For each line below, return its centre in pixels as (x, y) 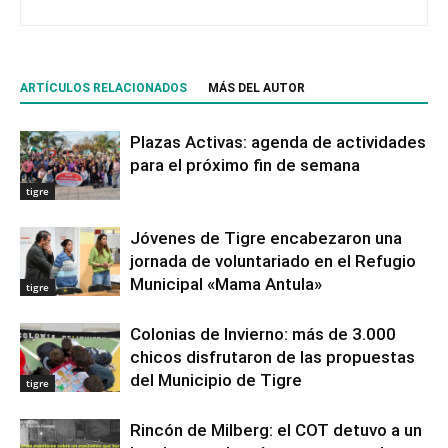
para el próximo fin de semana (245, 165)
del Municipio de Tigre (216, 380)
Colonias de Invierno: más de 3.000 (263, 334)
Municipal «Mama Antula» (226, 284)
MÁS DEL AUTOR (256, 88)
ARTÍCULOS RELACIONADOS (103, 88)
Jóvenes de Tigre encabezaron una (266, 238)
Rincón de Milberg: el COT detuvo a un (276, 430)
